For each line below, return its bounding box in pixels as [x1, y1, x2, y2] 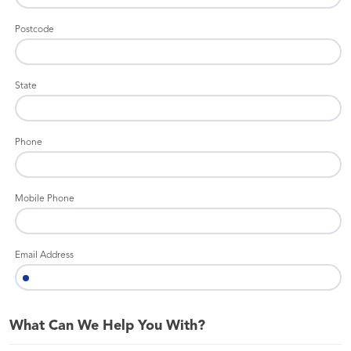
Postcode [15, 25, 54, 34]
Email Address [15, 251, 74, 260]
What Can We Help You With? [9, 319, 205, 333]
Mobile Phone [15, 194, 74, 204]
